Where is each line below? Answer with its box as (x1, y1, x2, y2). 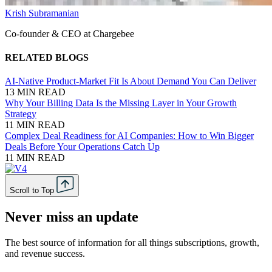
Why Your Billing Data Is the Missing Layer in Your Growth (5, 98, 237, 109)
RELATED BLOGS (5, 52, 89, 63)
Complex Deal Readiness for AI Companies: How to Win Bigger (5, 131, 254, 141)
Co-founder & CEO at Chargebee (5, 28, 134, 39)
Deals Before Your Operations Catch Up (5, 141, 160, 152)
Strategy (5, 109, 36, 120)
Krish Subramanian (5, 7, 79, 18)
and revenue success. (5, 248, 85, 259)
